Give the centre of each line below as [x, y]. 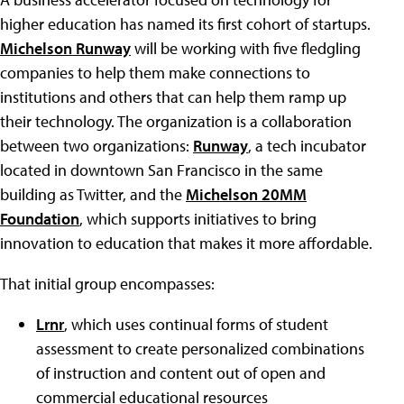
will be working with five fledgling [246, 48]
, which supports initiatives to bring [198, 219]
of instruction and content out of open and [181, 373]
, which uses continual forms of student [196, 324]
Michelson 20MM [246, 194]
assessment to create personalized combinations [200, 349]
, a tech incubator [307, 146]
